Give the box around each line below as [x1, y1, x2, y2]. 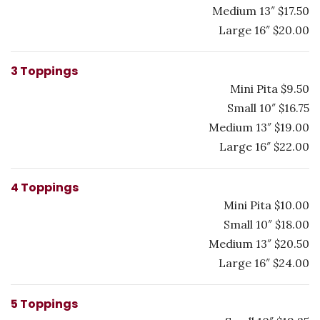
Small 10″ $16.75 [227, 101, 309, 115]
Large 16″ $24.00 [219, 256, 309, 270]
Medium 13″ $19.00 [209, 120, 309, 134]
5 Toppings [11, 296, 78, 312]
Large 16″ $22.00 [219, 139, 309, 154]
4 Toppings [11, 179, 79, 196]
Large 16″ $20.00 [219, 23, 309, 37]
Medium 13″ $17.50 [212, 4, 309, 18]
